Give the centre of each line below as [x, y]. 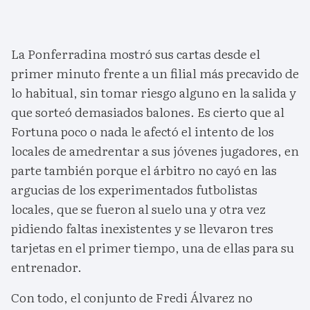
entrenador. [46, 267]
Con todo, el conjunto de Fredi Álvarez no [132, 298]
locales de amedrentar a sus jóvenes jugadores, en [155, 151]
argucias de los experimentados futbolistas [134, 190]
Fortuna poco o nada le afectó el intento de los [143, 131]
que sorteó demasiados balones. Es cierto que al [148, 112]
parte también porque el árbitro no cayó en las [144, 170]
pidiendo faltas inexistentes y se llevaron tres [142, 228]
